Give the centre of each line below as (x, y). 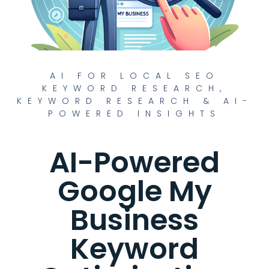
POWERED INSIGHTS (134, 113)
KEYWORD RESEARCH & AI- (134, 101)
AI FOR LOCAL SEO (134, 75)
